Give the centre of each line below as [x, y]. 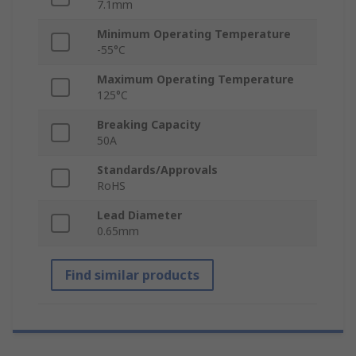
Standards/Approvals [157, 170]
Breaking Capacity [149, 125]
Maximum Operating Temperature [195, 79]
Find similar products [132, 275]
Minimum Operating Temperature [194, 34]
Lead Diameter [139, 215]
